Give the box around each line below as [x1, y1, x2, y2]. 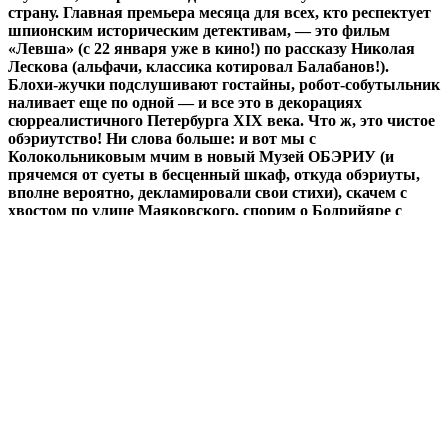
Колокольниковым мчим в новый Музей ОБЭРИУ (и [8, 148, 394, 166]
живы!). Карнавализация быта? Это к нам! [8, 256, 321, 274]
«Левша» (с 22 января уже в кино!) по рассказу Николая [8, 40, 415, 58]
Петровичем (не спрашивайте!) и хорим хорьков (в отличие [8, 220, 437, 238]
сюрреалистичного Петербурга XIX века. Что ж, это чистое [8, 112, 435, 130]
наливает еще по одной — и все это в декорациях [8, 94, 362, 112]
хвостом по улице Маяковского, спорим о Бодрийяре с [8, 202, 402, 220]
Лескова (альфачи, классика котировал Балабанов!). [8, 58, 389, 76]
